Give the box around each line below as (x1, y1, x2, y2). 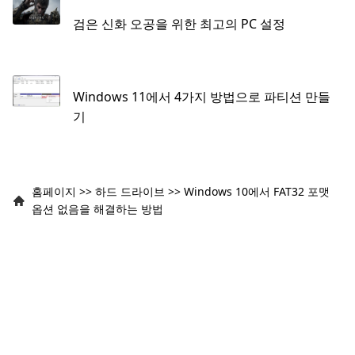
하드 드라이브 (95, 183, 165, 199)
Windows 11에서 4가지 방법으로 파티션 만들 (72, 87, 330, 105)
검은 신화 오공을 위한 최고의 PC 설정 (73, 15, 285, 33)
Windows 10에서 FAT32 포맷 (184, 183, 330, 199)
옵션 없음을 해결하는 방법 (32, 200, 163, 216)
